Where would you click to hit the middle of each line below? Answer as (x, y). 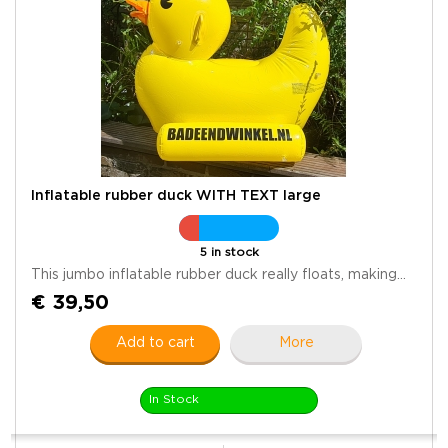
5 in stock (229, 252)
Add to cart (155, 342)
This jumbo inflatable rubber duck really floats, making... (218, 274)
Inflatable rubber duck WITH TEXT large (176, 195)
